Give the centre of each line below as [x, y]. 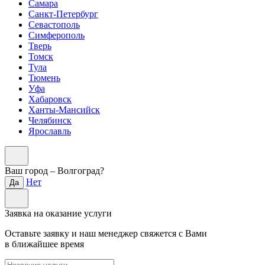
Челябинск [50, 120]
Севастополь [54, 24]
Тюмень [44, 77]
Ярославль [50, 131]
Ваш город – [31, 170]
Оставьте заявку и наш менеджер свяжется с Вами [106, 233]
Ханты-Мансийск [64, 109]
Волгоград [79, 170]
